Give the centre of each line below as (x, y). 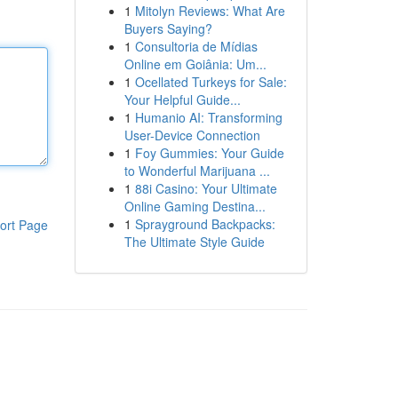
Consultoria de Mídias (196, 46)
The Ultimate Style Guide (194, 242)
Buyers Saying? (168, 28)
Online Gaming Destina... (195, 206)
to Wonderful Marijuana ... (197, 171)
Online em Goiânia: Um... (195, 64)
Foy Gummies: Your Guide (209, 153)
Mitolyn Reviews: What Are (210, 11)
